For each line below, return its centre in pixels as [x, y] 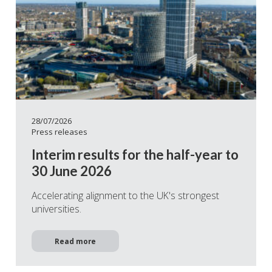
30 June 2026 [72, 171]
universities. [56, 209]
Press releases [59, 131]
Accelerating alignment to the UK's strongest [125, 196]
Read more [75, 241]
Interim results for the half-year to [135, 155]
